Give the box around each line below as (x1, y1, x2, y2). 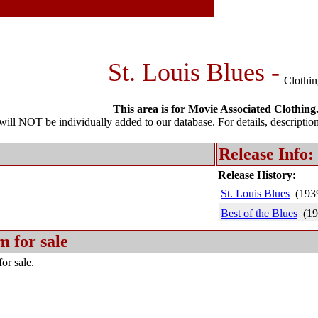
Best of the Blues (221, 207, 297, 219)
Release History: (218, 169, 296, 181)
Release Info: (219, 145, 314, 163)
